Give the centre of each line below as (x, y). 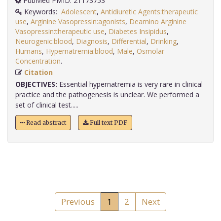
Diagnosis (92, 41)
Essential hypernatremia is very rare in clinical (130, 84)
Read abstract (45, 123)
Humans (29, 51)
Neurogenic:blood (44, 41)
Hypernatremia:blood (79, 51)
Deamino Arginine (158, 22)
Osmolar (150, 51)
